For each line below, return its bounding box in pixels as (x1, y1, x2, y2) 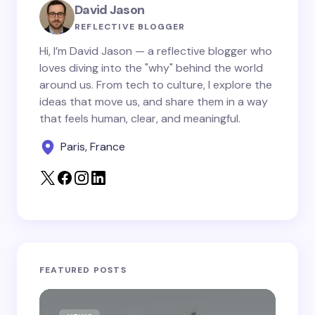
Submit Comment (108, 146, 207, 160)
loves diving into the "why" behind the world (39, 60, 263, 75)
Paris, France (60, 139, 125, 154)
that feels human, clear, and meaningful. (39, 111, 240, 126)
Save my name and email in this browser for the (52, 94, 274, 106)
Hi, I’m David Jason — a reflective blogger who (39, 44, 272, 58)
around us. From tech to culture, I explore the (39, 77, 272, 92)
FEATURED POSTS (39, 264, 127, 276)
